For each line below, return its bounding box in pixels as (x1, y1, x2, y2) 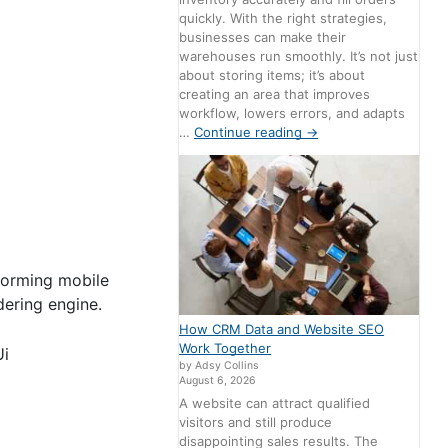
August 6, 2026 (179, 373, 257, 387)
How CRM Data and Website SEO (179, 320, 385, 337)
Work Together (179, 339, 272, 356)
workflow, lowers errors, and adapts (179, 104, 406, 121)
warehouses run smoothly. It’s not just (179, 47, 419, 64)
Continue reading (194, 123, 307, 140)
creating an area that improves (179, 85, 371, 102)
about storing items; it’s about (179, 66, 366, 83)
